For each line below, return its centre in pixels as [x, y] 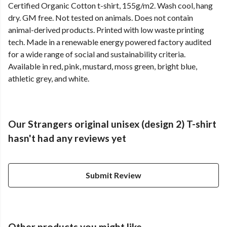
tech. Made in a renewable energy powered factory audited [110, 42]
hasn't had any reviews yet [67, 138]
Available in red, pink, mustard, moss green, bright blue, [103, 66]
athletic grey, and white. [49, 79]
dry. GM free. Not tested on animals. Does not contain [101, 18]
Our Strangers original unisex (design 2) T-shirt [112, 124]
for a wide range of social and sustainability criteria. [97, 54]
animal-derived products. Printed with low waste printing [106, 30]
